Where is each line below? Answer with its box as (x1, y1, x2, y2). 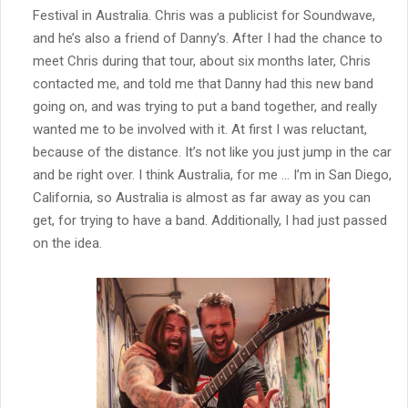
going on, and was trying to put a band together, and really (33, 97, 377, 115)
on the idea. (33, 234, 102, 251)
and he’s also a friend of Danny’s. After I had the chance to (33, 29, 382, 46)
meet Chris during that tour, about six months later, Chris (33, 52, 371, 69)
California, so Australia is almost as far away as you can (33, 189, 371, 206)
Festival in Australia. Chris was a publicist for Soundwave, (33, 6, 375, 24)
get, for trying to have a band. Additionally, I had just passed (33, 211, 387, 229)
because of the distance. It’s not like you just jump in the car (33, 143, 392, 160)
